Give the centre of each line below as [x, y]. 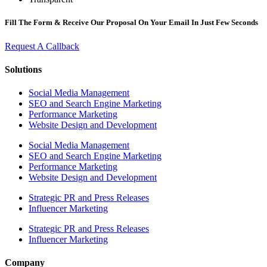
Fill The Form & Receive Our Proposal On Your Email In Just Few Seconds [131, 23]
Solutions [23, 69]
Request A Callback [42, 46]
